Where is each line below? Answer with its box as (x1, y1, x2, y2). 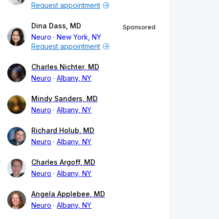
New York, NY (57, 33, 102, 42)
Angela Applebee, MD (31, 190, 105, 198)
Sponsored (123, 23, 155, 31)
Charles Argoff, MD (31, 158, 95, 167)
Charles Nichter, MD (31, 63, 99, 71)
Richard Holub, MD (31, 126, 94, 135)
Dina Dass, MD (31, 22, 81, 30)
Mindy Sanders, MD (31, 94, 98, 103)
